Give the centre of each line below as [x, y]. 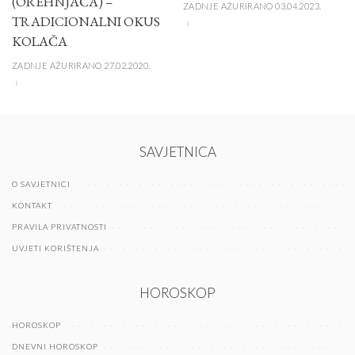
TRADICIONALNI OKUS [86, 22]
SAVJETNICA [177, 152]
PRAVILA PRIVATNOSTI [59, 227]
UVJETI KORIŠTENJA [55, 248]
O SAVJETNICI [41, 184]
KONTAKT [32, 206]
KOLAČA [40, 42]
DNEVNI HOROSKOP [55, 347]
